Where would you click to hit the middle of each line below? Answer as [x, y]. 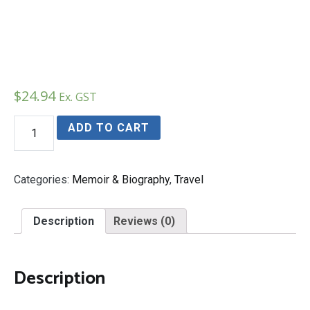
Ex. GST [78, 97]
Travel [189, 179]
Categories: [43, 179]
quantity [32, 134]
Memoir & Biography [121, 179]
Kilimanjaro [39, 121]
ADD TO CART [109, 127]
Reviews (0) [144, 221]
